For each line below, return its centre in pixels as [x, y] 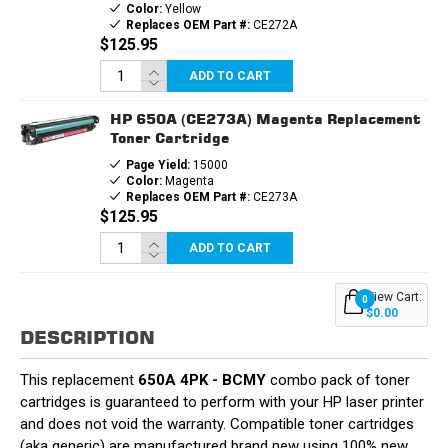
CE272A [273, 24]
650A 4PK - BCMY [202, 379]
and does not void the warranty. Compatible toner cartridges [217, 423]
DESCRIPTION [87, 337]
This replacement [79, 379]
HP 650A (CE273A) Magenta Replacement [265, 118]
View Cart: [394, 296]
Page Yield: [157, 164]
